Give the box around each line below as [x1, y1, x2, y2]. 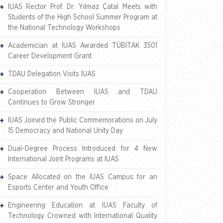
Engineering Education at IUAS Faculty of [8, 202, 157, 209]
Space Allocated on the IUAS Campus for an [8, 174, 157, 181]
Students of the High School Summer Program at [8, 14, 157, 21]
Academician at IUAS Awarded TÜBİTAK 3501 [8, 42, 157, 49]
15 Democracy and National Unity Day [8, 127, 123, 134]
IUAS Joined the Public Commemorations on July [8, 117, 157, 124]
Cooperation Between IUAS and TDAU [8, 89, 157, 96]
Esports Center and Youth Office [8, 184, 109, 191]
